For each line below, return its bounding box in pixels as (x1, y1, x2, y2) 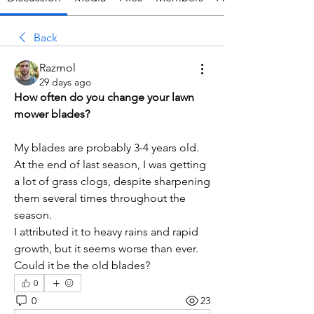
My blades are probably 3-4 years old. (14, 141, 199, 155)
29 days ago (39, 76, 91, 89)
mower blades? (14, 107, 90, 121)
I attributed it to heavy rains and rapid (14, 225, 198, 239)
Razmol (39, 61, 76, 75)
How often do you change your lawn (14, 90, 194, 104)
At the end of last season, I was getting (14, 158, 206, 172)
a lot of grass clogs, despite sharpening (14, 175, 210, 189)
